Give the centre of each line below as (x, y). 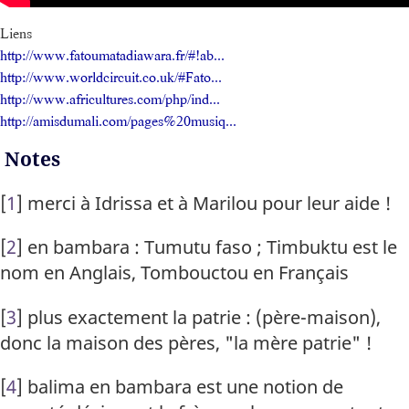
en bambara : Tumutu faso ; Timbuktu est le (212, 247)
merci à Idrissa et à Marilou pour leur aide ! (210, 203)
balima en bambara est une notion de (185, 386)
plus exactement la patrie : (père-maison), (204, 316)
